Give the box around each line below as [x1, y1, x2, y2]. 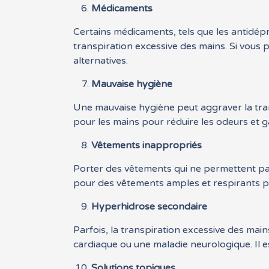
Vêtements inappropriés [91, 139, 202, 152]
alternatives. [73, 55, 128, 67]
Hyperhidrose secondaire [91, 201, 208, 213]
